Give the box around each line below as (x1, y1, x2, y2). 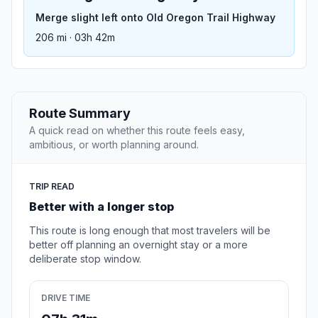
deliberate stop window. (29, 253, 141, 265)
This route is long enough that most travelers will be (29, 224, 270, 237)
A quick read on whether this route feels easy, (29, 124, 245, 137)
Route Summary (29, 106, 131, 121)
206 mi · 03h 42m (35, 31, 115, 44)
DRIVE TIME (41, 292, 90, 304)
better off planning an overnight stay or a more (29, 238, 248, 251)
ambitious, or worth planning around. (29, 138, 199, 151)
